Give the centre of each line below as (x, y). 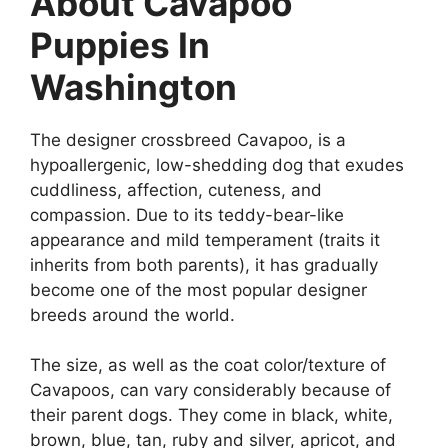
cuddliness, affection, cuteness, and (176, 189)
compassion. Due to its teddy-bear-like (187, 214)
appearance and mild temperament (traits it (205, 239)
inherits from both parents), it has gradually (204, 264)
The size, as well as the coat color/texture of (208, 365)
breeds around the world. (132, 314)
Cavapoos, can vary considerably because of (210, 390)
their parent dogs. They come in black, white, (211, 415)
